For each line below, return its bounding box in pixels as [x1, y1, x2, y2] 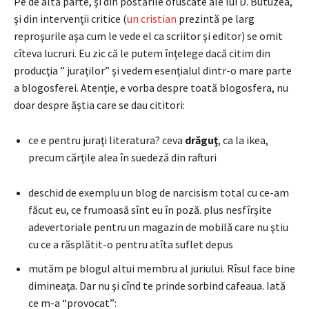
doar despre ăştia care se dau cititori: [14, 97, 185, 112]
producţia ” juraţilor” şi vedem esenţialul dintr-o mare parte [14, 63, 292, 77]
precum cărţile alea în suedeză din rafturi [28, 150, 217, 164]
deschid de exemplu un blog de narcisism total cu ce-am [28, 185, 289, 199]
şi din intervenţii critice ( [14, 11, 127, 26]
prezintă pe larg [177, 11, 255, 26]
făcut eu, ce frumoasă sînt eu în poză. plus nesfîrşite [28, 202, 272, 217]
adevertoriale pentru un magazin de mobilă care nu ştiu [28, 219, 288, 234]
